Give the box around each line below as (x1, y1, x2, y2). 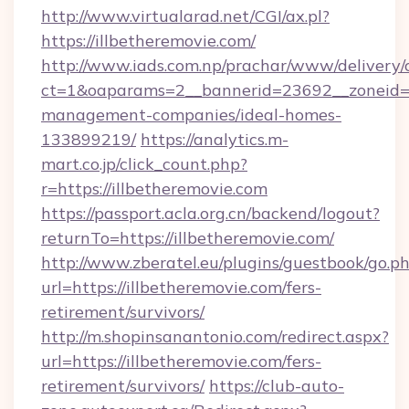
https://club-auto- (209, 375, 344, 396)
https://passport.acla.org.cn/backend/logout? (41, 203, 380, 224)
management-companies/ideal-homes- (41, 104, 341, 125)
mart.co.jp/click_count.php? (41, 153, 247, 174)
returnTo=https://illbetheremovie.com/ (41, 227, 334, 248)
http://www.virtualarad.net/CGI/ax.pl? (41, 5, 330, 26)
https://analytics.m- (141, 129, 288, 150)
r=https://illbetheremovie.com (41, 178, 267, 199)
